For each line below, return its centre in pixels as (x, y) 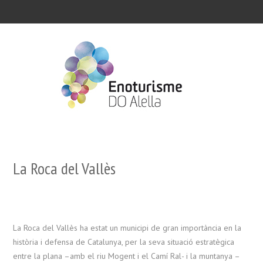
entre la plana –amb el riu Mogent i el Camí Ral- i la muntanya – (127, 256)
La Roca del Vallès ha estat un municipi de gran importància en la (127, 228)
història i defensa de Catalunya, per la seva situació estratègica (124, 242)
